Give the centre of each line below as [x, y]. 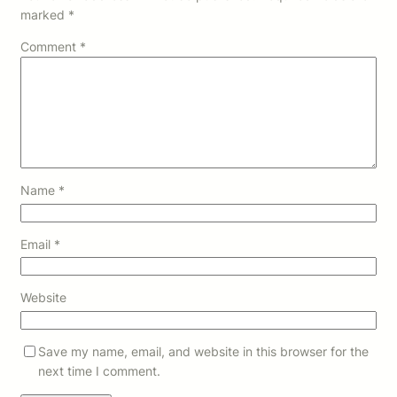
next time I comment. [99, 370]
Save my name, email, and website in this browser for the [203, 351]
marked [44, 15]
